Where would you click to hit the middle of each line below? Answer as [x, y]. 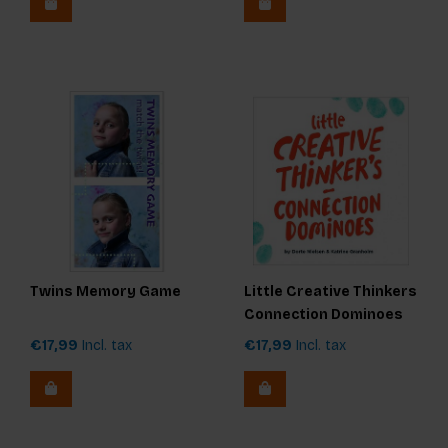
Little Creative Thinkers [330, 292]
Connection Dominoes [323, 315]
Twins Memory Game [105, 292]
